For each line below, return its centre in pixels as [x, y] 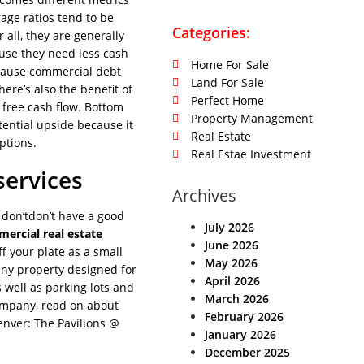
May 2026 [231, 263]
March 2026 [237, 299]
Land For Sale [227, 82]
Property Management [251, 118]
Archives [204, 195]
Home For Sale [230, 65]
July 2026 [230, 227]
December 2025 [247, 352]
